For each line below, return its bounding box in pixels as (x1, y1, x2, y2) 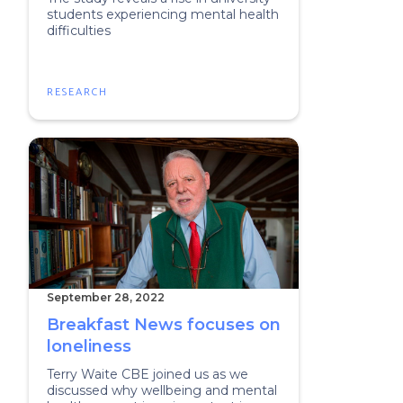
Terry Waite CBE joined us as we (47, 366, 248, 382)
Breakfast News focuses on (47, 315, 281, 335)
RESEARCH (47, 84, 108, 101)
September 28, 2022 (47, 291, 165, 304)
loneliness (47, 336, 131, 356)
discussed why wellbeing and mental (47, 382, 277, 399)
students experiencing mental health (47, 6, 279, 22)
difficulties (47, 22, 111, 39)
